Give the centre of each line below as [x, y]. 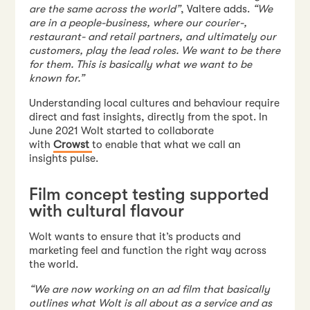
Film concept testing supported [149, 194]
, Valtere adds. [217, 9]
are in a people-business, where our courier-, [138, 23]
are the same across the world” [105, 9]
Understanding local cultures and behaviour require [155, 103]
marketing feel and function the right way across [148, 251]
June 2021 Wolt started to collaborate [122, 130]
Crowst [73, 144]
